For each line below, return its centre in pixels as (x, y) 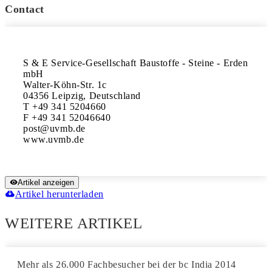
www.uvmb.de (54, 139)
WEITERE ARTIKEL (74, 223)
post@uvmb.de (54, 128)
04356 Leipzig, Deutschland (82, 96)
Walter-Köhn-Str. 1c (65, 85)
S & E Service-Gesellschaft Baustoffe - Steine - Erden (136, 63)
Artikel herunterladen (59, 194)
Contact (25, 9)
